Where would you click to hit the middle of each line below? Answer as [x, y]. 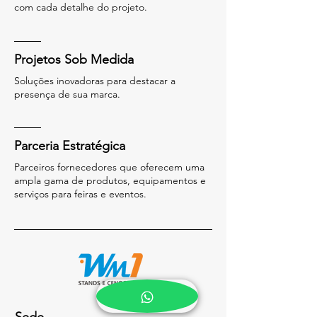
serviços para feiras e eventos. [80, 194]
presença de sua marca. [67, 94]
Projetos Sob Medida [74, 59]
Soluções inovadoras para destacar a [95, 81]
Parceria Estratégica [70, 146]
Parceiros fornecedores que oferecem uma [109, 167]
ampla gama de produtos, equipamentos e [110, 180]
